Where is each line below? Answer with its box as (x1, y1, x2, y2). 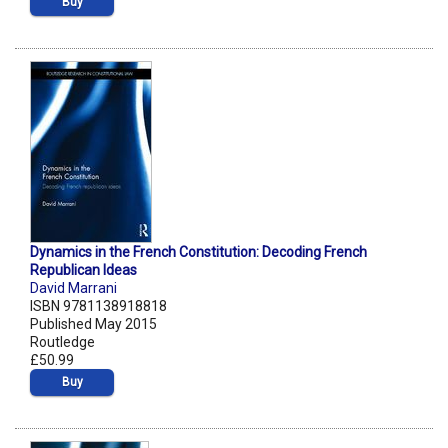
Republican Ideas (30, 262, 137, 279)
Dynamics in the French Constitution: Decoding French (30, 244, 367, 261)
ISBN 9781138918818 (30, 298, 167, 315)
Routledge (30, 334, 95, 351)
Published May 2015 (30, 316, 157, 333)
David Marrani (30, 280, 117, 297)
